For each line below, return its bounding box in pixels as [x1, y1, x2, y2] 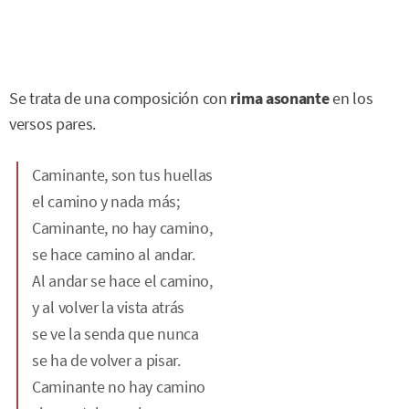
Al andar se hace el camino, [32, 269, 213, 291]
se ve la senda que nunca [32, 322, 199, 344]
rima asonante [230, 89, 330, 110]
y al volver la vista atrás [32, 296, 185, 318]
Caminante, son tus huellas [32, 163, 214, 185]
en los [329, 89, 373, 110]
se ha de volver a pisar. [32, 349, 181, 371]
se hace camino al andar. [32, 243, 195, 265]
